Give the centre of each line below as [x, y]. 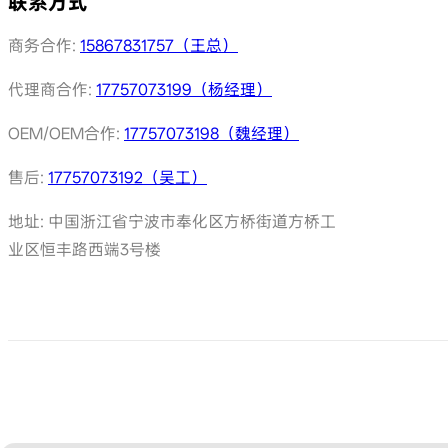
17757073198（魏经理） [211, 133]
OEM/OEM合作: [66, 133]
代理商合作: [52, 89]
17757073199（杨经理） [184, 89]
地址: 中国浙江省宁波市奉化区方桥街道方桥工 [172, 221]
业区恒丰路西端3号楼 [84, 249]
